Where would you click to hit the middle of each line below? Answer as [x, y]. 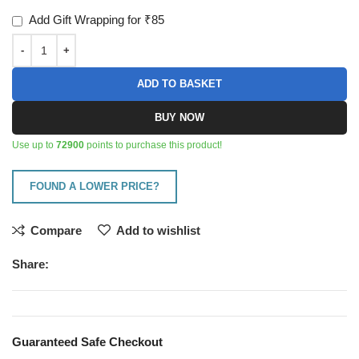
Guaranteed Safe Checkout [88, 341]
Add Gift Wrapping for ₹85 [96, 19]
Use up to [34, 145]
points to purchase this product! [153, 145]
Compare [56, 230]
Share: [31, 264]
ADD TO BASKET [179, 83]
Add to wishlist [159, 230]
